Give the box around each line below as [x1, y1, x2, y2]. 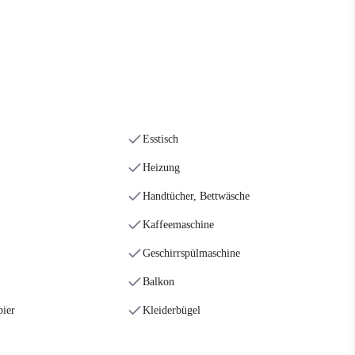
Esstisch [143, 133, 178, 145]
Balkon [143, 276, 174, 288]
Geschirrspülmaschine [143, 247, 240, 259]
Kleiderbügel [143, 304, 200, 316]
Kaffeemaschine [143, 219, 214, 231]
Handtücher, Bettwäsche [143, 190, 250, 202]
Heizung [143, 162, 180, 174]
